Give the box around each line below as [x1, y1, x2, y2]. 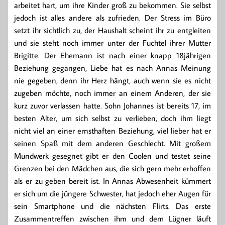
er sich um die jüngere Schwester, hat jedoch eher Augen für [14, 188, 211, 199]
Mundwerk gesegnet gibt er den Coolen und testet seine [14, 151, 211, 161]
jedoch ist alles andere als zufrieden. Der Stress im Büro [14, 13, 211, 23]
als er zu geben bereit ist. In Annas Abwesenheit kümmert [14, 176, 211, 186]
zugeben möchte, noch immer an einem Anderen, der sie [14, 88, 211, 98]
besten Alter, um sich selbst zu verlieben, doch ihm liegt [14, 113, 211, 124]
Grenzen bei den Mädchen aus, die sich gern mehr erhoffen [14, 163, 211, 174]
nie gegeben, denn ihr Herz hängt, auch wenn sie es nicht [14, 75, 211, 86]
